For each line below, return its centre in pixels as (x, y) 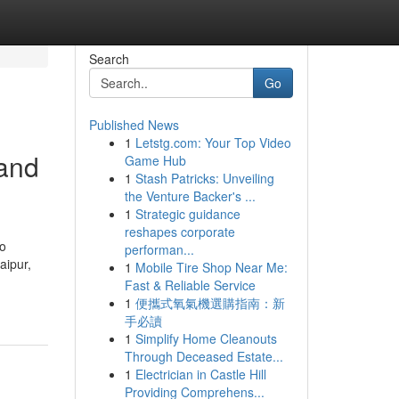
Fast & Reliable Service (190, 285)
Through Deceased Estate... (204, 356)
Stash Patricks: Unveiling (204, 178)
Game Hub (155, 160)
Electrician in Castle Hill (200, 374)
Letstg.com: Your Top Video (213, 142)
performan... (159, 249)
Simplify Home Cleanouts (206, 338)
